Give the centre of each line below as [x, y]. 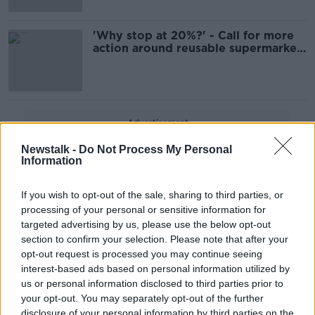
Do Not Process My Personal [155, 149]
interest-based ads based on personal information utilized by [155, 269]
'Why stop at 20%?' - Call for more [193, 36]
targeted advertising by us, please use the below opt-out [146, 224]
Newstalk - [50, 149]
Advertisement [157, 123]
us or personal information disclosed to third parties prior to [152, 283]
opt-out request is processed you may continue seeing [142, 254]
